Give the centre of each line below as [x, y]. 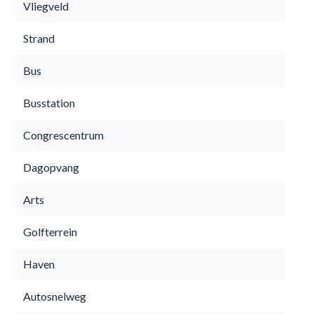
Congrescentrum [63, 135]
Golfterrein [50, 232]
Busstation [49, 103]
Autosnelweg [55, 296]
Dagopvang [51, 167]
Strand [39, 38]
